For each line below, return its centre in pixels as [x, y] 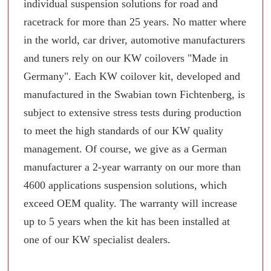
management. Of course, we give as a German [126, 149]
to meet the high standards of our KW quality [124, 131]
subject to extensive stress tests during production [133, 113]
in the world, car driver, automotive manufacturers [135, 40]
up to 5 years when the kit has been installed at [127, 222]
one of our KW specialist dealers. [97, 240]
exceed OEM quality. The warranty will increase [131, 204]
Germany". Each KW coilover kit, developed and [132, 77]
